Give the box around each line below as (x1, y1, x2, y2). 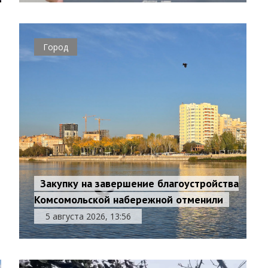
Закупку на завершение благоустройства (40, 176, 239, 190)
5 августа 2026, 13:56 (45, 211, 131, 222)
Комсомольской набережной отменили (34, 193, 224, 206)
